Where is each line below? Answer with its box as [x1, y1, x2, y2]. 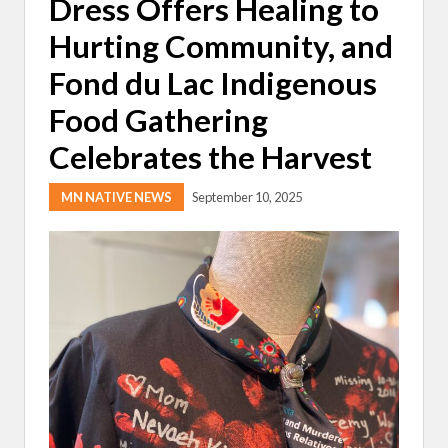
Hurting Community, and [49, 26, 393, 65]
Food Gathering [49, 100, 268, 139]
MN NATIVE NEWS [61, 188, 172, 205]
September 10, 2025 [192, 188, 302, 205]
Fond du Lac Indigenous [49, 63, 377, 102]
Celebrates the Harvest [49, 137, 372, 176]
